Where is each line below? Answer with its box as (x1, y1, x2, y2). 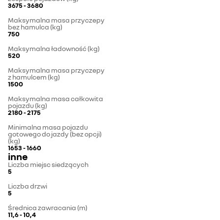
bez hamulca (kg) (8, 23, 62, 31)
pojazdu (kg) (8, 101, 47, 110)
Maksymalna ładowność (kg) (8, 44, 100, 53)
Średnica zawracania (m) (8, 203, 87, 212)
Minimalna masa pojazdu (8, 123, 88, 132)
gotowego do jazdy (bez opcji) (8, 130, 102, 138)
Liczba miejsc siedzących (8, 160, 88, 169)
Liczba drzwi (8, 182, 47, 191)
